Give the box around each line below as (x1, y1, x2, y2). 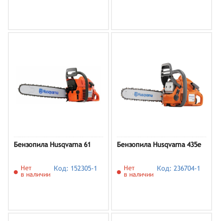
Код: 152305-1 (54, 164, 98, 172)
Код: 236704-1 (157, 164, 201, 172)
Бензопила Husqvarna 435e (117, 141, 201, 148)
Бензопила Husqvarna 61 (14, 141, 91, 148)
